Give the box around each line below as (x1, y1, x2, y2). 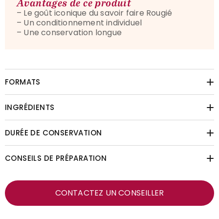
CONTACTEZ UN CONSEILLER (55, 187, 164, 198)
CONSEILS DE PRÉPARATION (5, 153, 107, 163)
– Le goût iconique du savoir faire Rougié (17, 7, 173, 19)
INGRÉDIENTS (5, 102, 55, 112)
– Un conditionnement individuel (17, 17, 142, 28)
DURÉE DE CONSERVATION (5, 128, 102, 138)
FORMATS (5, 77, 41, 87)
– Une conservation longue (17, 27, 122, 38)
